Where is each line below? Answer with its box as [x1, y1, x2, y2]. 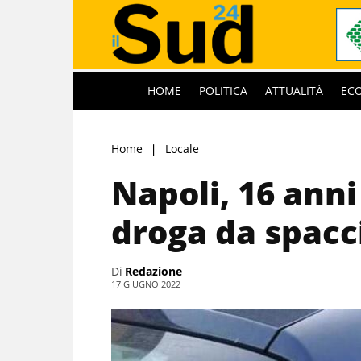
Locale [165, 140, 199, 156]
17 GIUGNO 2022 [111, 277, 180, 290]
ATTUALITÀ [265, 82, 323, 98]
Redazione [125, 263, 182, 279]
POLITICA [199, 82, 247, 98]
